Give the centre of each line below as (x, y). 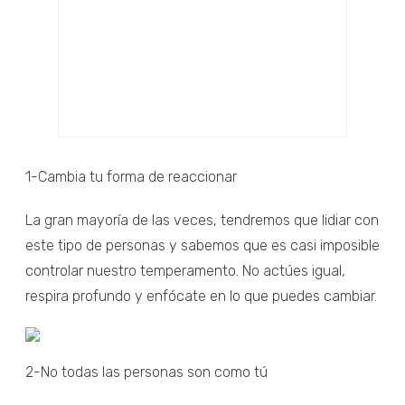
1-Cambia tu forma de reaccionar (131, 176)
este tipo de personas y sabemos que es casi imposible (202, 245)
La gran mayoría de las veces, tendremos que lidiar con (202, 220)
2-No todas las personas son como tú (146, 372)
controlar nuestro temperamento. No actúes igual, (185, 270)
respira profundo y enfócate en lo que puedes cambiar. (201, 296)
